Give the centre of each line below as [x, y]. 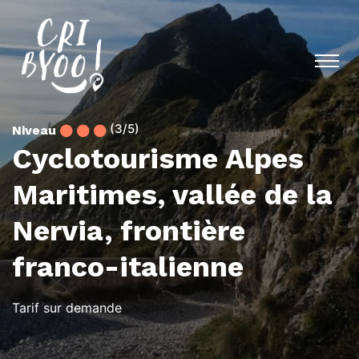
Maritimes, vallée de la [172, 195]
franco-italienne [128, 267]
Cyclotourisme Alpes [158, 159]
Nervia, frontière [129, 231]
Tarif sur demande [67, 308]
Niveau [34, 130]
